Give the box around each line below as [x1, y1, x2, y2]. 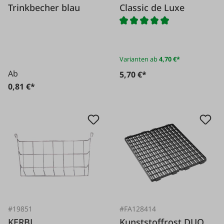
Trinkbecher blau [8, 1, 80, 13]
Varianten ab [119, 54, 158, 63]
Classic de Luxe [119, 1, 185, 13]
